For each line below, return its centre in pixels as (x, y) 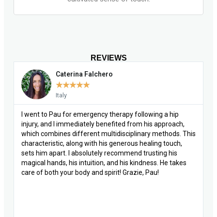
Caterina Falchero (84, 74)
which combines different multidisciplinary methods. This (108, 133)
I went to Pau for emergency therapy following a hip (100, 114)
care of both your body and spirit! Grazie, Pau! (90, 172)
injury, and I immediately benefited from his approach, (103, 124)
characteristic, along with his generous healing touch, (102, 143)
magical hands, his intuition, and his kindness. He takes (104, 163)
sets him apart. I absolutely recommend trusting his (99, 153)
